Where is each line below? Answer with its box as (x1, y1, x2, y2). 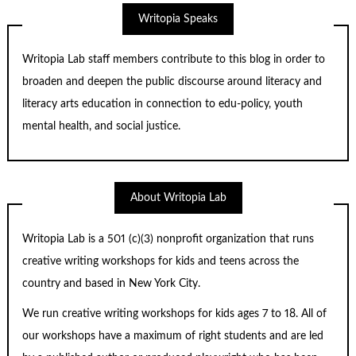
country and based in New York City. (22, 277, 201, 289)
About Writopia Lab (130, 192, 226, 204)
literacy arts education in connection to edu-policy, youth (22, 99, 304, 110)
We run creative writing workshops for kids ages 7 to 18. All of (22, 308, 327, 320)
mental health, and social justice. (22, 121, 181, 133)
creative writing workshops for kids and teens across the (22, 255, 300, 267)
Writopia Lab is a (22, 233, 108, 245)
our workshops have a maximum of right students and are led (22, 331, 324, 342)
